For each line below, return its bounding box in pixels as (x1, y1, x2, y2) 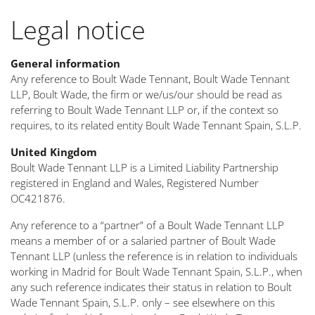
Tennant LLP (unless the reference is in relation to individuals (11, 249, 297, 264)
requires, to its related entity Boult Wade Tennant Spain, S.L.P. (11, 118, 302, 133)
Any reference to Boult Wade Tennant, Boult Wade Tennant (11, 72, 290, 86)
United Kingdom (11, 145, 97, 160)
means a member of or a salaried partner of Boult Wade (11, 233, 276, 248)
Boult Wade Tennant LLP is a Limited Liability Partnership (11, 160, 278, 175)
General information (11, 56, 120, 71)
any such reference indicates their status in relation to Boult (11, 280, 292, 295)
